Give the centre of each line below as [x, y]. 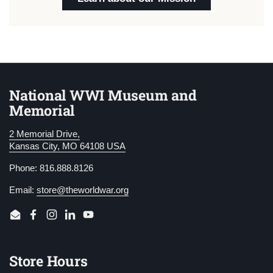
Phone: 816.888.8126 [51, 168]
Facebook [53, 220]
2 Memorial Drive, [44, 134]
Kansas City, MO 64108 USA [67, 146]
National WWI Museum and [103, 95]
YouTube [105, 220]
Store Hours [48, 261]
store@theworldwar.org [83, 190]
